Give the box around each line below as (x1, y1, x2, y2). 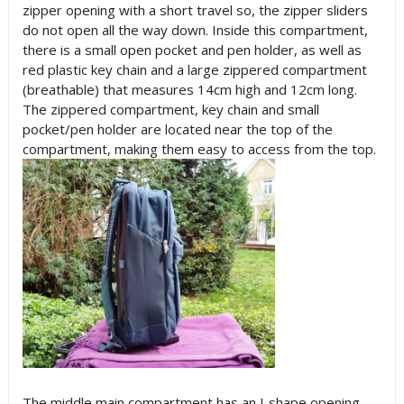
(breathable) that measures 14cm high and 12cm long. (22, 80, 357, 98)
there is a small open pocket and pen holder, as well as (22, 41, 362, 59)
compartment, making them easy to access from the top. (22, 140, 376, 158)
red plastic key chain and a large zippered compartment (22, 60, 367, 78)
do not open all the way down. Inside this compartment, (22, 21, 368, 39)
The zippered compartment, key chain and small (22, 100, 319, 118)
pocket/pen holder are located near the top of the (22, 120, 333, 138)
